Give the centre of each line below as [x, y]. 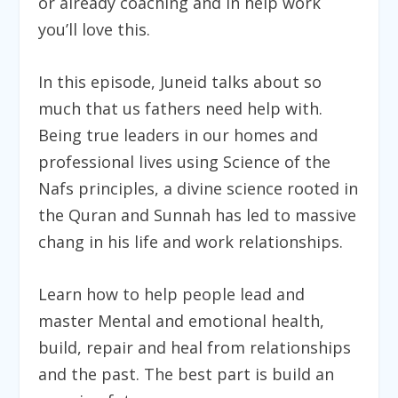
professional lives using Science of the [184, 161]
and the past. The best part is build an [186, 374]
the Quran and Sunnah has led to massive [197, 215]
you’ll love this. [94, 29]
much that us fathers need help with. [180, 108]
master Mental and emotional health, [181, 320]
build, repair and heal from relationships [194, 347]
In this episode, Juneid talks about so [179, 81]
